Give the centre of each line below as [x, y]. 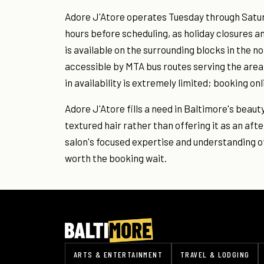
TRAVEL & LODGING [215, 254]
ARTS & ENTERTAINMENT [118, 254]
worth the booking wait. [116, 158]
